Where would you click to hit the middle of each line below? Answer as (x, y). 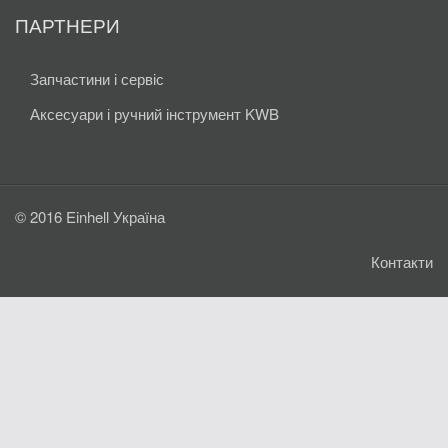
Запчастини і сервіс (97, 78)
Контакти (402, 261)
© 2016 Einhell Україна (90, 216)
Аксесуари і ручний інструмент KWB (154, 113)
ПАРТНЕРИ (67, 24)
